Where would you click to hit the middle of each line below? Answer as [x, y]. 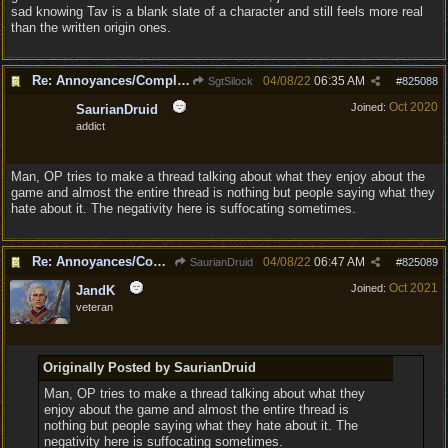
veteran [94, 307]
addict [90, 126]
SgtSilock [229, 81]
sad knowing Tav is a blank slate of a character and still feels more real [217, 11]
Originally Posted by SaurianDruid [149, 367]
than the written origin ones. [91, 27]
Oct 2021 [413, 288]
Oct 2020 [413, 107]
